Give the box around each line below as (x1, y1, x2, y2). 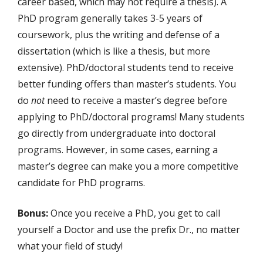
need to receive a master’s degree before (45, 94, 227, 107)
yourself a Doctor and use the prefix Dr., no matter (18, 223, 240, 236)
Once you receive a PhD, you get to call (48, 207, 220, 220)
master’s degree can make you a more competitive (18, 160, 238, 173)
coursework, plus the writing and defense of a (18, 28, 220, 41)
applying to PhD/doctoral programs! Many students (18, 110, 245, 123)
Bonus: (18, 207, 48, 220)
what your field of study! (18, 240, 123, 252)
